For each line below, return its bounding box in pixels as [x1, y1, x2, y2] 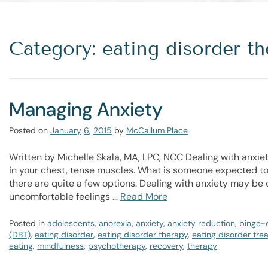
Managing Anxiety [9, 97, 163, 122]
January [50, 125, 81, 136]
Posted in [9, 218, 47, 229]
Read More [120, 190, 167, 203]
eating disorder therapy [98, 229, 188, 240]
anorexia [99, 218, 132, 229]
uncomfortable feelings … [9, 190, 120, 203]
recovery [150, 240, 183, 251]
